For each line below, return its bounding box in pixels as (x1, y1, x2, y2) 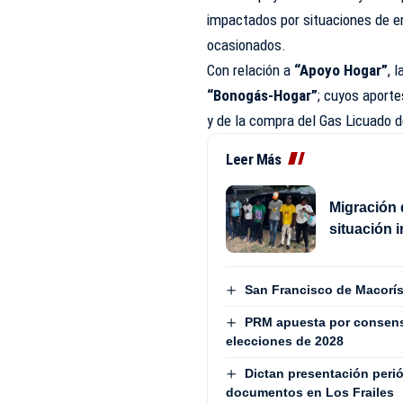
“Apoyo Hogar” (291, 60, 389, 79)
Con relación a (207, 60, 291, 79)
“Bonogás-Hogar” (207, 85, 318, 104)
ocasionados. (207, 35, 287, 54)
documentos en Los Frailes (226, 385, 395, 400)
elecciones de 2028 (226, 334, 345, 349)
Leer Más (226, 149, 282, 168)
